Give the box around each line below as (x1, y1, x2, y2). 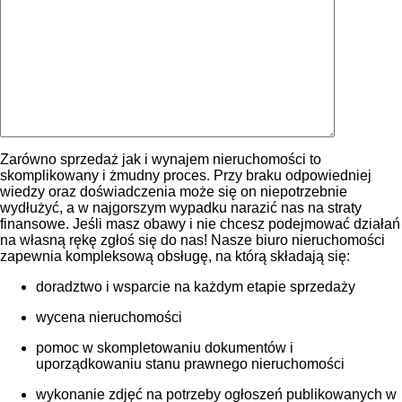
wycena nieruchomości (36, 309, 182, 325)
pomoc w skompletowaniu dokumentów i (36, 339, 293, 355)
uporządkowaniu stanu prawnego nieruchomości (36, 355, 345, 371)
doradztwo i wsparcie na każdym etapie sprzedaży (36, 278, 355, 294)
